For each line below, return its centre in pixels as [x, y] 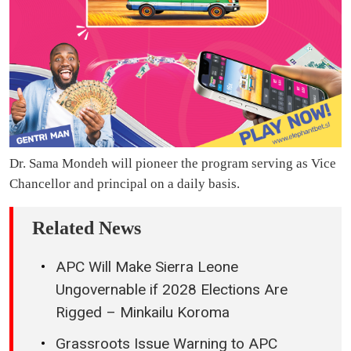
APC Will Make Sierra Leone [147, 267]
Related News [87, 228]
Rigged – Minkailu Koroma [143, 313]
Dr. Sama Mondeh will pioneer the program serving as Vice [173, 164]
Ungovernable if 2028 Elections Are [172, 290]
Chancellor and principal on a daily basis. [125, 184]
